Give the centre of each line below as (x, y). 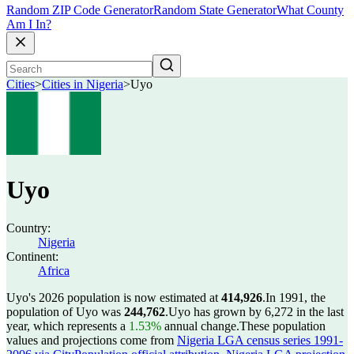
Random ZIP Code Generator (80, 10)
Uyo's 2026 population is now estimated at (114, 298)
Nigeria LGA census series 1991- (260, 340)
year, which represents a (68, 326)
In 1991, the (296, 298)
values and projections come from (92, 340)
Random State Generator (215, 10)
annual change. (200, 326)
